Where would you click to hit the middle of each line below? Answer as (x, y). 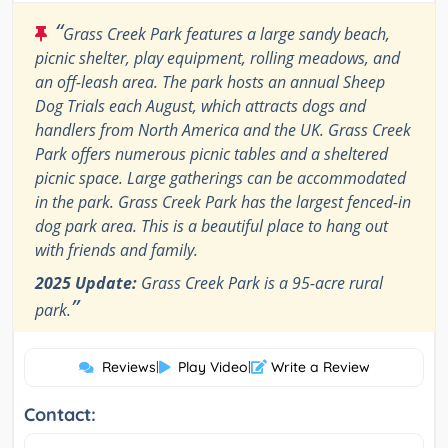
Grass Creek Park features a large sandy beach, (226, 33)
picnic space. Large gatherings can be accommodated (220, 177)
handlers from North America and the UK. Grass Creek (223, 129)
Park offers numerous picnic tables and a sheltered (211, 153)
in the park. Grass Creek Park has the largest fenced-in (223, 201)
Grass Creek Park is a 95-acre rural (260, 282)
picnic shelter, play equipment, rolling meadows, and (217, 57)
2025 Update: (86, 282)
